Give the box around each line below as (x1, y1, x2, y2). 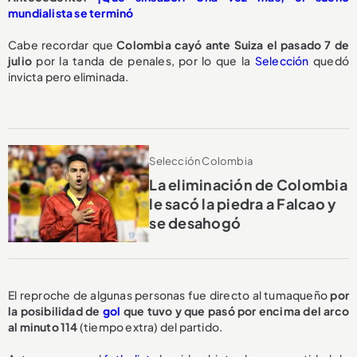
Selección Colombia (149, 155, 253, 168)
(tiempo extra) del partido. (77, 320, 223, 335)
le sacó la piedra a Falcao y (149, 194, 337, 214)
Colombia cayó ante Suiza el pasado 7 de (113, 37, 349, 53)
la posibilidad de (8, 304, 103, 319)
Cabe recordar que (8, 37, 114, 53)
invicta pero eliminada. (8, 69, 129, 84)
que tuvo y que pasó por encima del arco (120, 304, 349, 319)
